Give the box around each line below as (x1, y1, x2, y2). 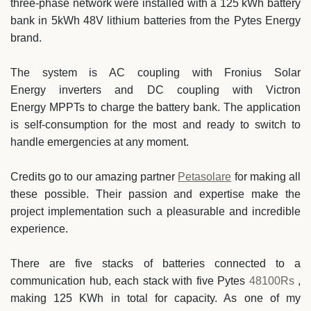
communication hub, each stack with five (10, 275, 217, 287)
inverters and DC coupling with (46, 84, 266, 96)
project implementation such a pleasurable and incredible (10, 205, 301, 217)
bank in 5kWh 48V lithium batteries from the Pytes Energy (10, 15, 301, 26)
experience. (10, 223, 68, 235)
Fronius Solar (224, 67, 301, 78)
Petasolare (178, 171, 232, 183)
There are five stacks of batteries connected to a (10, 258, 301, 269)
